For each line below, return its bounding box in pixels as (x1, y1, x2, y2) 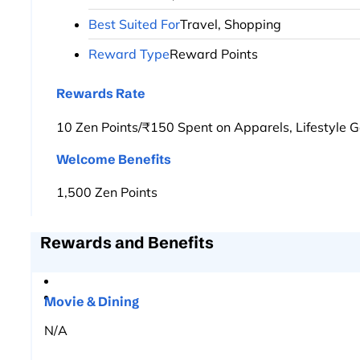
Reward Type (88, 46, 170, 63)
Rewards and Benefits (40, 231, 214, 252)
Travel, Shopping (180, 16, 281, 33)
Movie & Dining (44, 292, 139, 309)
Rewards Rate (56, 85, 145, 102)
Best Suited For (88, 16, 180, 33)
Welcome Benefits (56, 150, 171, 167)
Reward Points (170, 46, 258, 63)
